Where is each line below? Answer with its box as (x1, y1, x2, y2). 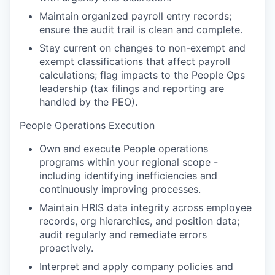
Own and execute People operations (39, 142, 208, 155)
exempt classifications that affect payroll (39, 55, 230, 68)
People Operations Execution (20, 119, 155, 132)
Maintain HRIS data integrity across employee (39, 201, 252, 214)
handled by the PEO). (39, 96, 137, 109)
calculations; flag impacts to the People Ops (39, 69, 245, 82)
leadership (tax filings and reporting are (39, 82, 224, 95)
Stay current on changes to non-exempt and (39, 42, 246, 55)
